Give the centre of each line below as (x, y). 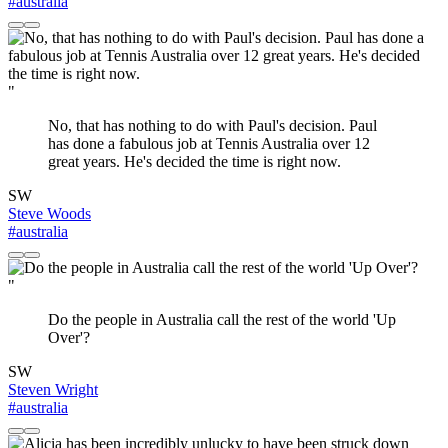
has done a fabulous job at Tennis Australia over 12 (209, 144)
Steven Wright (53, 390)
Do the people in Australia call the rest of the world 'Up (222, 320)
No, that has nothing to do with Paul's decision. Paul (212, 126)
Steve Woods (49, 214)
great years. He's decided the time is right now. (194, 162)
